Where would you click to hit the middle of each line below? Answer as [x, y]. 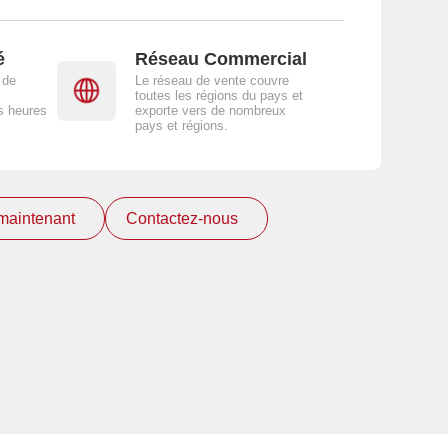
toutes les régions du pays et [218, 96]
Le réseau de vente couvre [211, 81]
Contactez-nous [182, 217]
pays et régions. [181, 126]
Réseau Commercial [220, 58]
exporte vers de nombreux [210, 111]
